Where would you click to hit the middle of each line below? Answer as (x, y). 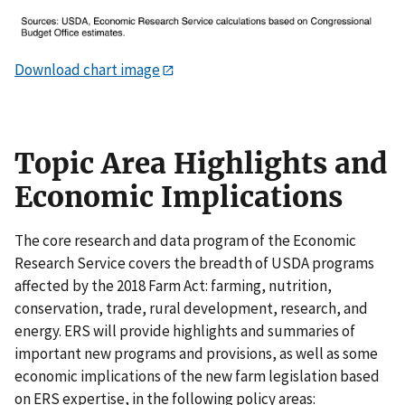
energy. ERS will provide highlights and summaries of (185, 330)
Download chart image (87, 69)
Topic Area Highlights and (201, 163)
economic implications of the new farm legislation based (197, 376)
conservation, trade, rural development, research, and (191, 308)
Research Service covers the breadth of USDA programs (194, 263)
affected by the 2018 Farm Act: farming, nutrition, (173, 285)
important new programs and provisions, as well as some (196, 353)
